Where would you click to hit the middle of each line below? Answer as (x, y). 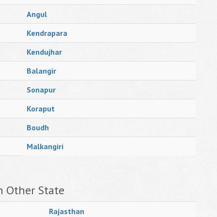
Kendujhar (44, 52)
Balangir (41, 71)
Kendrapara (47, 33)
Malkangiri (45, 146)
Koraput (41, 108)
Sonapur (41, 90)
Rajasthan (67, 211)
